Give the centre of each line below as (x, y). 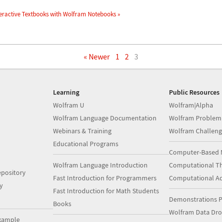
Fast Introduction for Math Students (106, 191)
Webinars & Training (83, 131)
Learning (66, 92)
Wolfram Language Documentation (105, 118)
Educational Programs (86, 143)
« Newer (97, 56)
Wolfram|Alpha (191, 105)
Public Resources (194, 92)
